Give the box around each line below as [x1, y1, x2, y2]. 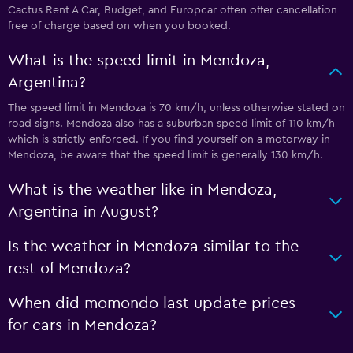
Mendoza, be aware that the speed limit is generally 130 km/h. [8, 150, 323, 161]
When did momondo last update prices [8, 295, 295, 311]
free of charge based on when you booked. [8, 20, 231, 32]
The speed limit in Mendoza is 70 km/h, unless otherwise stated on [8, 102, 345, 113]
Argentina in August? [8, 204, 158, 220]
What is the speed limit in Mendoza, [8, 53, 269, 69]
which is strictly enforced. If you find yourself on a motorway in [8, 134, 330, 145]
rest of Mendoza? [8, 261, 131, 277]
